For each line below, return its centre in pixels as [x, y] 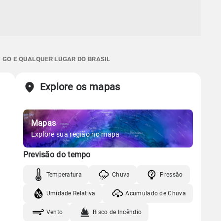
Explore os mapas [80, 87]
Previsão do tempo [57, 155]
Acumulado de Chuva [156, 193]
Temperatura [64, 174]
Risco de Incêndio [117, 212]
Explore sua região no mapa [75, 134]
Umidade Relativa [71, 193]
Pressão [171, 174]
